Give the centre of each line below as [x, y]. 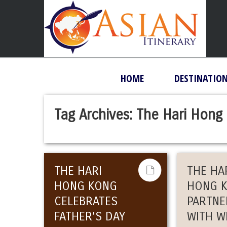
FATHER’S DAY [90, 216]
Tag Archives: [95, 115]
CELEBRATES [86, 201]
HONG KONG [86, 186]
